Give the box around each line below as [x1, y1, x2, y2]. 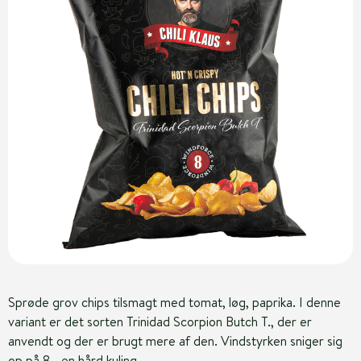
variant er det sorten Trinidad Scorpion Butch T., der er [8, 313, 312, 330]
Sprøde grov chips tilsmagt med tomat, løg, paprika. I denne [8, 293, 341, 311]
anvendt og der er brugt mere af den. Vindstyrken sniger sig [8, 332, 342, 350]
